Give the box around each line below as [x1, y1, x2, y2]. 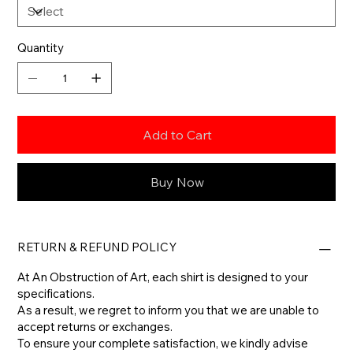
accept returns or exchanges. [17, 319, 173, 335]
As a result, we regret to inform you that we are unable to [17, 303, 320, 318]
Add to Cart [143, 127, 212, 143]
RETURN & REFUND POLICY [17, 240, 177, 255]
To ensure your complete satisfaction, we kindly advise [17, 336, 309, 351]
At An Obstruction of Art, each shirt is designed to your [17, 269, 309, 285]
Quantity [17, 40, 65, 56]
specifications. [17, 286, 95, 302]
